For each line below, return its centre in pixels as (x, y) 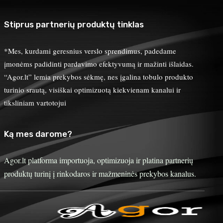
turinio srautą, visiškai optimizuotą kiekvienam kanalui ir (92, 90)
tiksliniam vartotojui (35, 103)
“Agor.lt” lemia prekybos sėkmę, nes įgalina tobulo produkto (98, 77)
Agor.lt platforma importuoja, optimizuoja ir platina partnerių (98, 160)
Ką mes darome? (38, 134)
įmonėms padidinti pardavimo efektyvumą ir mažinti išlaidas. (99, 64)
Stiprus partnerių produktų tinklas (74, 24)
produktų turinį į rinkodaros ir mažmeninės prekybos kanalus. (100, 173)
